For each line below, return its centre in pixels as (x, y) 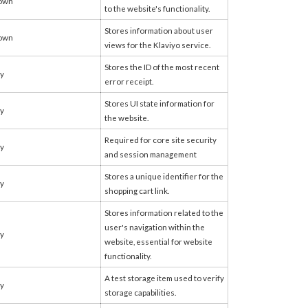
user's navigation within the (155, 227)
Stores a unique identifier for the (164, 176)
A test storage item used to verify (164, 278)
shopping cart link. (137, 190)
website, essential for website (158, 241)
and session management (151, 154)
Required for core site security (161, 140)
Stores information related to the (164, 212)
